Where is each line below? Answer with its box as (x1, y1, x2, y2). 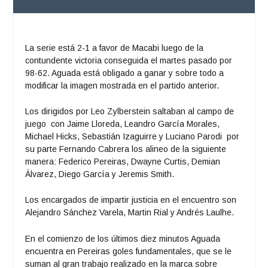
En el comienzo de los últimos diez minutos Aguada (25, 233, 221, 243)
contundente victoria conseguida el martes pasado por (25, 55, 233, 65)
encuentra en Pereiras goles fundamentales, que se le (25, 246, 232, 256)
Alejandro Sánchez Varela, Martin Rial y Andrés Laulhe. (25, 208, 234, 218)
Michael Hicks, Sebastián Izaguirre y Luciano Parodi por (25, 132, 240, 142)
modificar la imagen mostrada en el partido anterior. (25, 80, 220, 90)
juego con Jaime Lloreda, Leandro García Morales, (25, 119, 220, 129)
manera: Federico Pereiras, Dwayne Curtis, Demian (25, 157, 221, 167)
